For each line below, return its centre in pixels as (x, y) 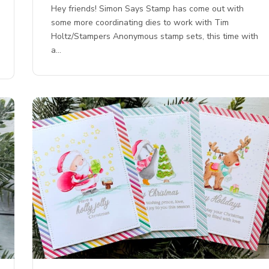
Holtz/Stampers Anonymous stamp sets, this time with (155, 37)
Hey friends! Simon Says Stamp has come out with (148, 9)
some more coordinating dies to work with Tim (140, 23)
